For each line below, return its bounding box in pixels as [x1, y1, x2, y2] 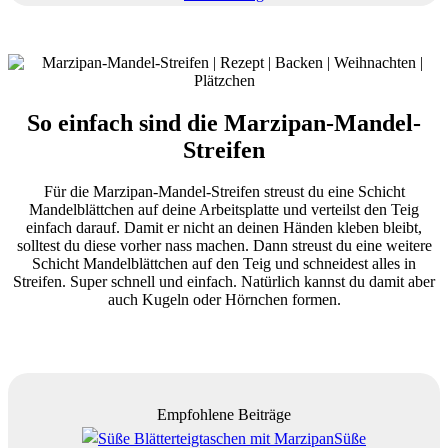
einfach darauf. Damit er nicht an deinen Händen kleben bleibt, [26, 219, 422, 237]
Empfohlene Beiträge [157, 406, 291, 424]
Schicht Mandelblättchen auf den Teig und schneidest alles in [32, 255, 416, 273]
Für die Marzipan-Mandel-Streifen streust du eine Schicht [43, 183, 405, 201]
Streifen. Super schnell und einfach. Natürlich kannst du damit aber [13, 273, 435, 291]
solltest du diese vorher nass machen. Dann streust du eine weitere [16, 237, 432, 255]
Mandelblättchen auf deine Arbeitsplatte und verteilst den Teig [29, 201, 419, 219]
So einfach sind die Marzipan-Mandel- [27, 109, 421, 136]
